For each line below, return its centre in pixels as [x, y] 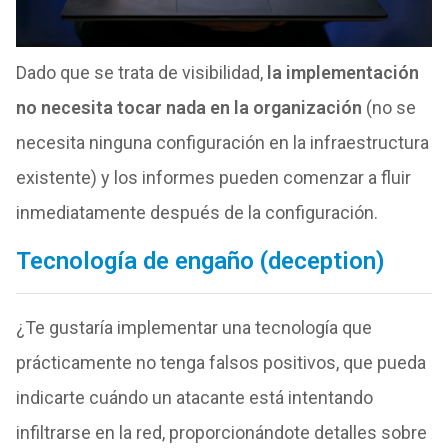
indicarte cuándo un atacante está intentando [194, 397]
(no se [388, 107]
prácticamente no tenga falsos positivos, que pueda [220, 362]
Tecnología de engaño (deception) [200, 260]
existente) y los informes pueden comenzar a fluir [213, 177]
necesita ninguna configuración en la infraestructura [222, 142]
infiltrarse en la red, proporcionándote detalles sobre [221, 432]
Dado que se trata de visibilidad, [141, 72]
